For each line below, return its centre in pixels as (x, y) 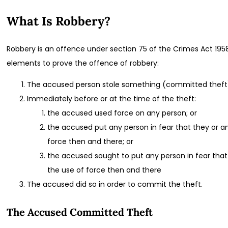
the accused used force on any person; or (122, 113)
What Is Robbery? (59, 21)
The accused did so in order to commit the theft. (115, 184)
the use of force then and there (105, 170)
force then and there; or (91, 142)
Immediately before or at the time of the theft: (112, 99)
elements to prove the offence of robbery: (83, 63)
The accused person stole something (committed (117, 85)
